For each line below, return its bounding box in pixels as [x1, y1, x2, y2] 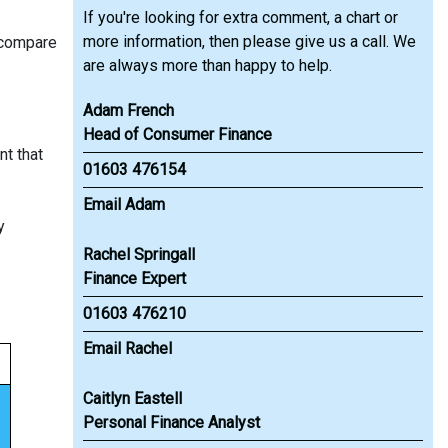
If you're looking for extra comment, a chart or [83, 8, 398, 27]
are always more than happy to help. [83, 56, 332, 75]
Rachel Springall [83, 245, 195, 264]
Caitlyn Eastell [83, 389, 182, 408]
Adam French [83, 101, 174, 120]
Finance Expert [83, 269, 186, 288]
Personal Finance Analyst [83, 413, 260, 432]
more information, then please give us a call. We [83, 32, 416, 51]
